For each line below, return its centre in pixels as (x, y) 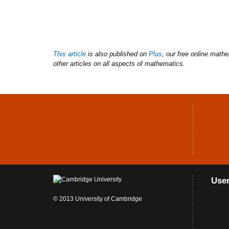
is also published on (117, 54)
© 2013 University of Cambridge (97, 199)
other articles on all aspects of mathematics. (119, 63)
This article (69, 54)
